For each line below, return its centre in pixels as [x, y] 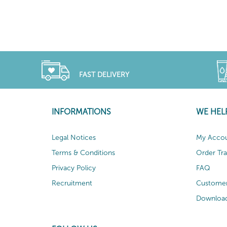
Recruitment [72, 183]
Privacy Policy [74, 168]
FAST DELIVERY [104, 75]
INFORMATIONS [81, 111]
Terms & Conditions [83, 153]
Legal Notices [74, 137]
